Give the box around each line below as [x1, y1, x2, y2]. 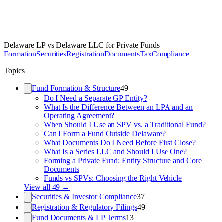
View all [24, 183, 52, 191]
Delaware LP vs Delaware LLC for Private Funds [4, 41, 160, 49]
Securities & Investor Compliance [32, 192, 137, 201]
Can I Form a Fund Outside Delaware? [44, 129, 166, 138]
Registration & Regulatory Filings [32, 203, 137, 211]
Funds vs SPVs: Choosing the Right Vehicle [44, 174, 182, 182]
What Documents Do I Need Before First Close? [44, 138, 196, 147]
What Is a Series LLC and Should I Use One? [44, 147, 187, 156]
